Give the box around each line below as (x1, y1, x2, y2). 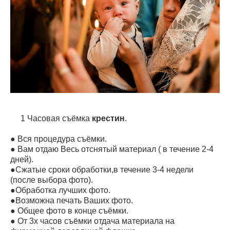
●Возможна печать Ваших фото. (10, 196, 133, 205)
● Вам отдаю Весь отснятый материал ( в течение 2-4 (10, 144, 214, 154)
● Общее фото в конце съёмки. (10, 206, 128, 215)
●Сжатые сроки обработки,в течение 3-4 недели (10, 165, 194, 174)
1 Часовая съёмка (21, 113, 90, 123)
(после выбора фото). (10, 175, 93, 184)
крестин (90, 113, 125, 123)
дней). (10, 155, 33, 164)
